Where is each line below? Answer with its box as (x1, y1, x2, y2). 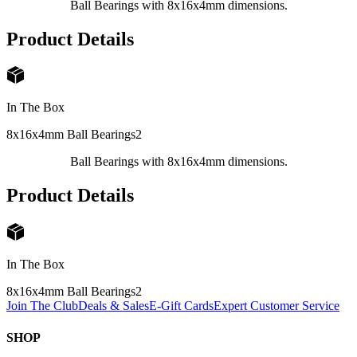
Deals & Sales (78, 299, 149, 313)
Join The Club (6, 299, 78, 313)
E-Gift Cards (149, 299, 214, 313)
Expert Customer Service (214, 299, 339, 313)
